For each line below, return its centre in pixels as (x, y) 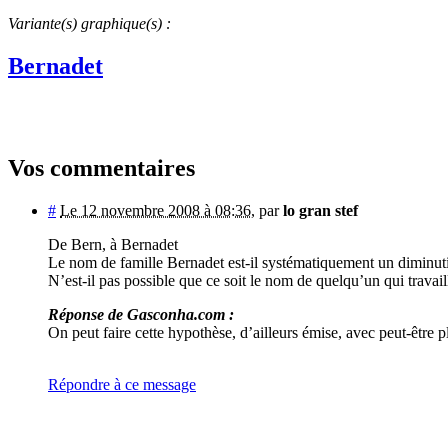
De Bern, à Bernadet (113, 245)
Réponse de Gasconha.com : (141, 315)
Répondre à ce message (122, 385)
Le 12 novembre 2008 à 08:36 (155, 211)
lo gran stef (320, 211)
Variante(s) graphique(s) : (89, 23)
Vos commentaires (101, 168)
